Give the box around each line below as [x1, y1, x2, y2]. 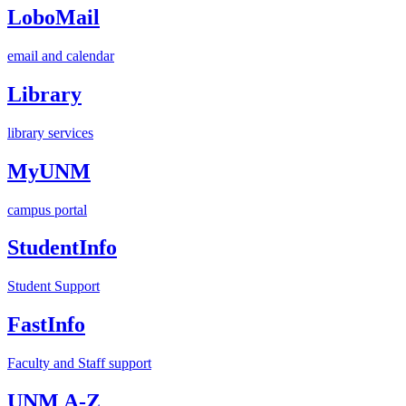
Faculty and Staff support [7, 355, 151, 372]
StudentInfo [7, 236, 117, 260]
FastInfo [7, 313, 85, 337]
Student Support [7, 278, 100, 295]
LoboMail [7, 5, 100, 29]
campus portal [7, 201, 87, 217]
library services [7, 124, 93, 140]
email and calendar [7, 47, 114, 63]
